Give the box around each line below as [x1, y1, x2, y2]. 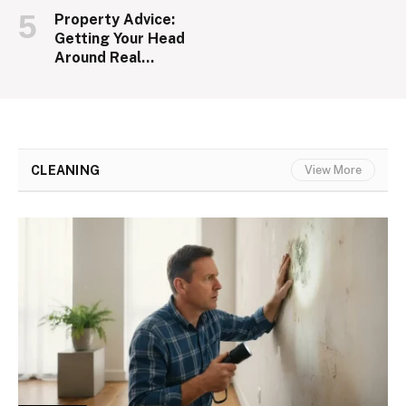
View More [304, 163, 362, 178]
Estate [54, 68, 103, 86]
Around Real [54, 49, 141, 67]
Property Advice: [54, 11, 175, 29]
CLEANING [31, 162, 101, 178]
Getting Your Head [54, 30, 185, 48]
